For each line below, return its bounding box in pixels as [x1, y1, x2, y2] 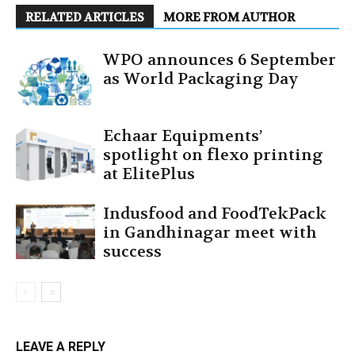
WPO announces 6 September [103, 50, 336, 70]
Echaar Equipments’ [103, 126, 262, 146]
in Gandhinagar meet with [103, 223, 317, 242]
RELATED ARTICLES [25, 10, 144, 25]
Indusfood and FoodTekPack [103, 204, 326, 223]
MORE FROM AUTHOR [163, 10, 295, 25]
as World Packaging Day [103, 69, 299, 89]
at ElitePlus [103, 164, 195, 184]
